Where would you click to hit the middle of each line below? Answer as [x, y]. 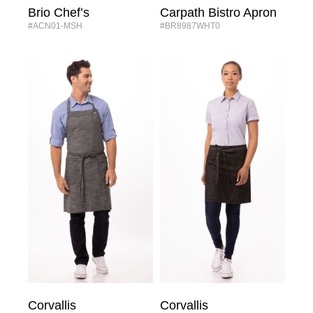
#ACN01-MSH [57, 26]
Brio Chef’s [58, 13]
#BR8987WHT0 [192, 26]
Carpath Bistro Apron [218, 13]
